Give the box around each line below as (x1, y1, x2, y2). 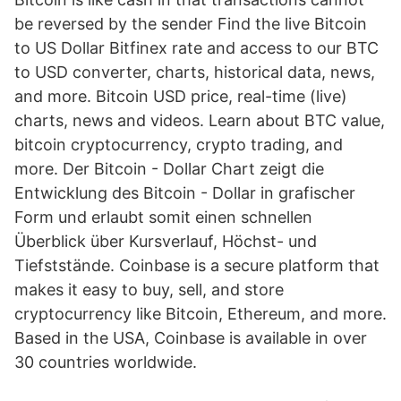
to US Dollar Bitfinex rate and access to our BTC (14, 38, 379, 57)
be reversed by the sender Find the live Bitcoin (14, 14, 367, 33)
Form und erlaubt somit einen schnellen (14, 208, 312, 226)
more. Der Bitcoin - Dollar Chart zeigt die (14, 159, 324, 178)
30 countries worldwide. (14, 353, 197, 371)
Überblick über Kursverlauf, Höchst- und (14, 232, 317, 251)
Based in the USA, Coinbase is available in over (14, 328, 367, 347)
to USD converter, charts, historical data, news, (14, 63, 375, 81)
